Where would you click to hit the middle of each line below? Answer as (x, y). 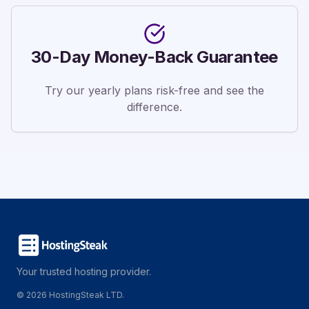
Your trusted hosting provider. (84, 271)
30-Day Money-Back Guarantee (154, 57)
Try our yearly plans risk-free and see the (154, 90)
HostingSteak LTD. (86, 295)
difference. (154, 107)
